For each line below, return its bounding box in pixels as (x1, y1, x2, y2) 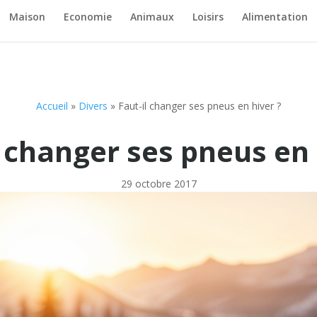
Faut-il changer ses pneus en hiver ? (118, 98, 281, 113)
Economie (63, 9, 112, 23)
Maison (8, 9, 45, 23)
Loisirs (192, 9, 224, 23)
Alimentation (241, 9, 308, 23)
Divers (79, 98, 108, 113)
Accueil (36, 98, 68, 113)
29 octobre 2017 (120, 177, 197, 191)
